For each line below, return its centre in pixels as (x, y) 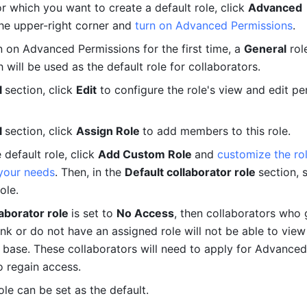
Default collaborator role (192, 172)
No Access (145, 213)
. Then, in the (90, 172)
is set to (94, 213)
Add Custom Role (146, 154)
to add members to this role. (217, 131)
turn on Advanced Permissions (214, 25)
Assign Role (109, 131)
